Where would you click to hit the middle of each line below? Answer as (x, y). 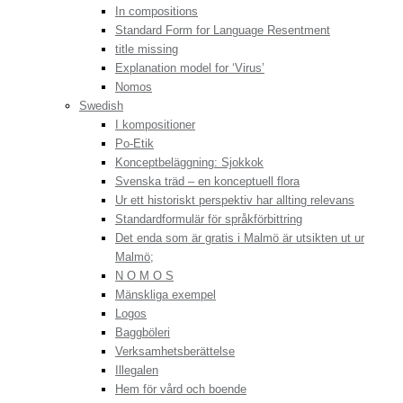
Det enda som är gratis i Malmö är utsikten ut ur (240, 238)
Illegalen (137, 371)
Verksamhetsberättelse (175, 352)
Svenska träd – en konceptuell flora (207, 182)
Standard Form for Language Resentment (223, 31)
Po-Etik (134, 144)
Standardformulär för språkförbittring (209, 219)
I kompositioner (155, 125)
